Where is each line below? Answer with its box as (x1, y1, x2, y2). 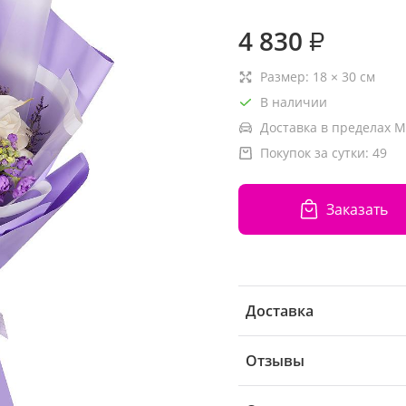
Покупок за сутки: (260, 144, 372, 161)
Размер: (260, 68, 313, 85)
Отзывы (246, 351, 304, 371)
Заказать (325, 198, 388, 219)
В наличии (260, 93, 327, 111)
